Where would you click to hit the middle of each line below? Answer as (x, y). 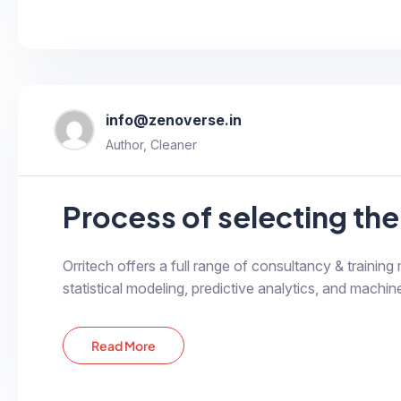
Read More (124, 345)
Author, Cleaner (151, 144)
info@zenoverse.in (174, 119)
